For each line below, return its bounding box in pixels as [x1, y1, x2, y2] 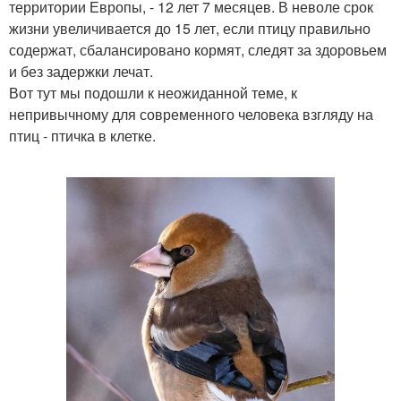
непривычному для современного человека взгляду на [9, 104, 373, 124]
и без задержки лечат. [9, 61, 153, 81]
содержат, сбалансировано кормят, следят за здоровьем [9, 39, 387, 60]
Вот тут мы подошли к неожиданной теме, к [9, 82, 297, 103]
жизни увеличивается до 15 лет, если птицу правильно [9, 18, 371, 38]
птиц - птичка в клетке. [9, 125, 156, 146]
